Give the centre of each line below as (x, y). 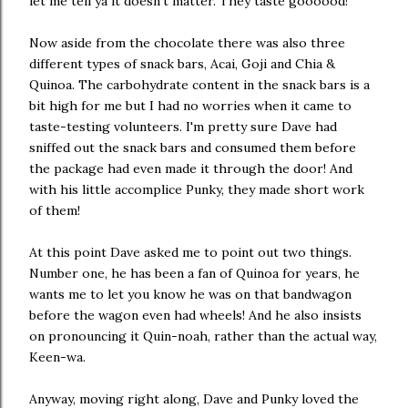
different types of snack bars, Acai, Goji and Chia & (182, 64)
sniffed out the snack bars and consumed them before (193, 148)
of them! (55, 210)
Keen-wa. (57, 357)
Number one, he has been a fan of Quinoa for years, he (194, 273)
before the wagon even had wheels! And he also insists (195, 315)
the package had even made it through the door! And (191, 168)
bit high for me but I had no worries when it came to (190, 106)
